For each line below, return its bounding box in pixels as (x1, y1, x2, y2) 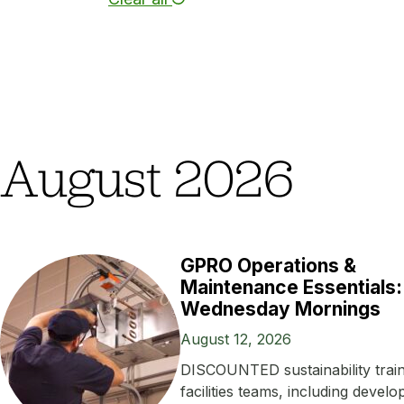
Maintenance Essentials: (180, 276, 402, 299)
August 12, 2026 (180, 330, 291, 349)
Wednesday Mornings (180, 298, 381, 321)
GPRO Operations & (180, 254, 356, 278)
